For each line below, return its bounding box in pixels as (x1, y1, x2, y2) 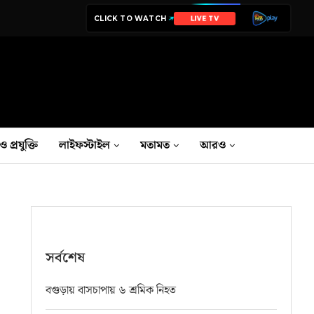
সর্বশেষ (46, 246, 86, 269)
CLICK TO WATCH (94, 13, 166, 23)
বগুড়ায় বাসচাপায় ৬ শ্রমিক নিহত (46, 281, 177, 299)
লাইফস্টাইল (59, 136, 110, 154)
